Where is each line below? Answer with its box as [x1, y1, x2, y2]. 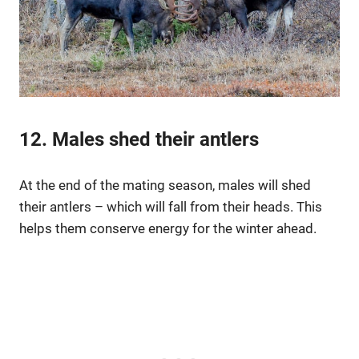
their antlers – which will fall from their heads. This [19, 199, 322, 216]
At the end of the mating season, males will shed [19, 177, 311, 194]
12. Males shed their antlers [19, 127, 259, 151]
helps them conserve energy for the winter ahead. [19, 220, 317, 237]
